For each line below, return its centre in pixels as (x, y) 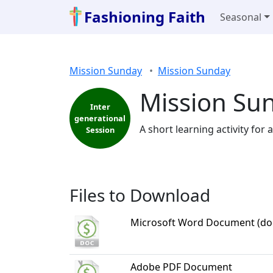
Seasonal (241, 17)
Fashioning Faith (145, 17)
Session (100, 129)
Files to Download (140, 195)
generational (100, 118)
